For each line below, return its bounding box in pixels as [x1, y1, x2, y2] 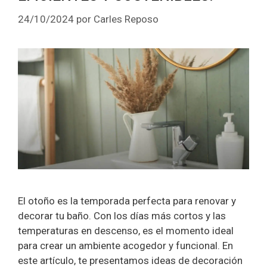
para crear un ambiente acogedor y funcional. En [18, 240, 233, 252]
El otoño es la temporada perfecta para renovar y [18, 195, 236, 207]
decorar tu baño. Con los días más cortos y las [18, 210, 226, 222]
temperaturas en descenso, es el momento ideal [18, 225, 234, 237]
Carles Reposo [94, 13, 159, 25]
